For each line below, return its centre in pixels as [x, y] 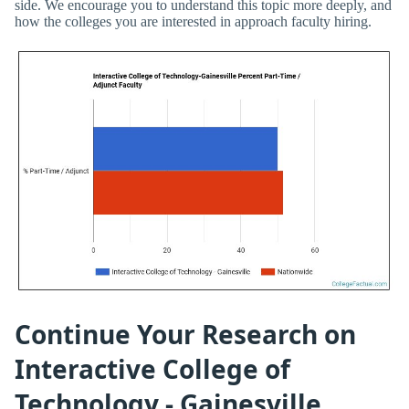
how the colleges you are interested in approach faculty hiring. [193, 21]
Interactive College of [152, 368]
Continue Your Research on [185, 334]
